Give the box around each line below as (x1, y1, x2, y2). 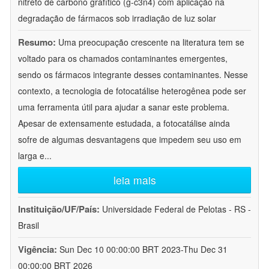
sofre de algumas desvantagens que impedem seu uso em (18, 133, 241, 146)
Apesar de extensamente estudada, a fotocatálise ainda (18, 117, 230, 130)
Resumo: (18, 35, 56, 49)
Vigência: (18, 243, 59, 256)
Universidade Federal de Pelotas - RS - (102, 203, 251, 216)
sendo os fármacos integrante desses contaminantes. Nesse (18, 68, 248, 81)
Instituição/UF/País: (18, 202, 102, 216)
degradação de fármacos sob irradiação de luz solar (18, 12, 216, 25)
